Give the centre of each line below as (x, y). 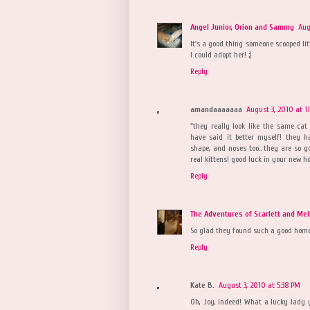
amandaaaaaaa (216, 109)
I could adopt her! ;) (221, 54)
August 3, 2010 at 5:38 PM (259, 285)
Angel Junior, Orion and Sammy (242, 27)
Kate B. (202, 285)
